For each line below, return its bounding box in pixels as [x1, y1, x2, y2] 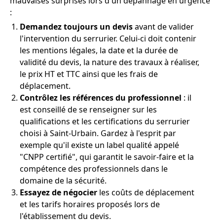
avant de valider [133, 21, 194, 32]
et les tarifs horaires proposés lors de [20, 198, 160, 210]
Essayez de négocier [20, 186, 97, 198]
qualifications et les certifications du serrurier [20, 115, 190, 127]
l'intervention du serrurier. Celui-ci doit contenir [20, 33, 196, 44]
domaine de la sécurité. [20, 175, 107, 186]
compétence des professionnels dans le [20, 163, 168, 174]
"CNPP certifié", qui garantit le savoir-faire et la [20, 151, 194, 162]
